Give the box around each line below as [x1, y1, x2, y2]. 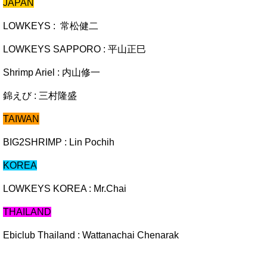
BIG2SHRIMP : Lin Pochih [3, 137, 114, 148]
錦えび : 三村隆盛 [3, 91, 77, 101]
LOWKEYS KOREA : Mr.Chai [3, 184, 126, 194]
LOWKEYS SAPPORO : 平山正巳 [3, 44, 146, 55]
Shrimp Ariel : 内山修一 [3, 67, 100, 78]
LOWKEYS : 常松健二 [3, 21, 101, 32]
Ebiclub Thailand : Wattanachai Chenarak [3, 230, 179, 241]
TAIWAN [3, 114, 39, 125]
